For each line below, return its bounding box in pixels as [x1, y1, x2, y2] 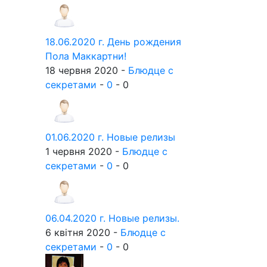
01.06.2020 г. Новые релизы [45, 131, 175, 143]
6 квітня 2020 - [45, 226, 120, 238]
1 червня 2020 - [45, 145, 122, 157]
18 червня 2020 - [45, 64, 128, 76]
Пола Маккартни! [45, 50, 126, 62]
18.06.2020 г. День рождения [45, 36, 181, 48]
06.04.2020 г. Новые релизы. [45, 212, 179, 224]
